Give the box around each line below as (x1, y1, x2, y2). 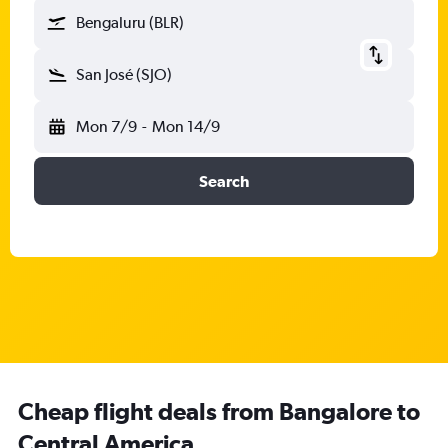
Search (199, 172, 249, 190)
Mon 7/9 (76, 117, 137, 136)
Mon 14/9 (151, 117, 220, 136)
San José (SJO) (76, 65, 172, 84)
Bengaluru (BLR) (76, 13, 184, 32)
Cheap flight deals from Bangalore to (18, 397, 420, 425)
